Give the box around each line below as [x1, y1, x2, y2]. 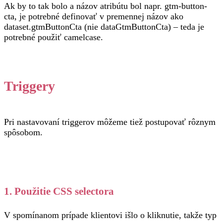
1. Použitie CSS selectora [4, 185, 114, 197]
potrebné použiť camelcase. [4, 32, 103, 42]
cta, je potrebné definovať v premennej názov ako [4, 11, 183, 21]
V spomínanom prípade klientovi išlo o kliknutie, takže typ [4, 210, 217, 220]
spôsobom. [4, 127, 43, 137]
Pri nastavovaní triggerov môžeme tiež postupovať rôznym [4, 117, 216, 127]
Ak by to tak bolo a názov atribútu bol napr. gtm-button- [4, 1, 207, 11]
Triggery [4, 78, 55, 94]
